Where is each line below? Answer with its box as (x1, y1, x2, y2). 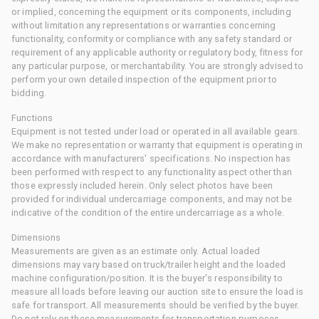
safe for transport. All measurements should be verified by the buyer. (11, 299, 300, 310)
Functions (11, 112, 53, 123)
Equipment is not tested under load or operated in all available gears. (11, 125, 300, 137)
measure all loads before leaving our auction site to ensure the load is (11, 286, 304, 297)
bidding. (11, 87, 47, 98)
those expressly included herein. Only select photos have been (11, 179, 273, 191)
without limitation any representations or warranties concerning (11, 19, 276, 31)
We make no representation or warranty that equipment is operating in (11, 139, 303, 150)
